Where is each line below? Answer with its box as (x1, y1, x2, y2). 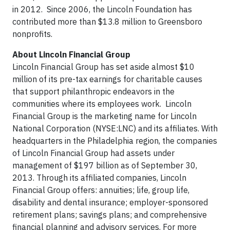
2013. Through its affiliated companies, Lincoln (12, 172, 186, 183)
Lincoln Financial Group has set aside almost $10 (12, 62, 195, 72)
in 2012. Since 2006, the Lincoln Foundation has (12, 4, 192, 14)
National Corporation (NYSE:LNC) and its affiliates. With (12, 123, 218, 133)
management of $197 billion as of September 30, (12, 160, 197, 170)
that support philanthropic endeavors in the (12, 86, 175, 97)
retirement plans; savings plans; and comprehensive (12, 209, 207, 220)
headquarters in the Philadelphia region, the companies (12, 136, 217, 146)
